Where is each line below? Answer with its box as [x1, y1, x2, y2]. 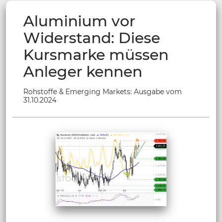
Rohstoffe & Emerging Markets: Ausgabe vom [23, 87, 182, 96]
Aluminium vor [23, 11, 135, 30]
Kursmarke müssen [23, 45, 168, 64]
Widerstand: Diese [23, 28, 160, 47]
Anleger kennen [23, 62, 142, 81]
